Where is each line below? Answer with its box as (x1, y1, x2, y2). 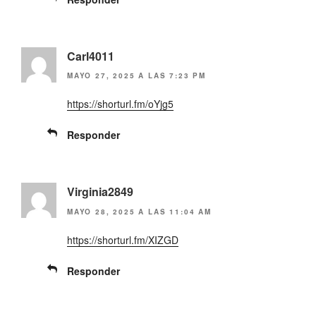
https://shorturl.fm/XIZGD (67, 232, 178, 247)
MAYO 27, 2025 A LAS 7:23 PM (67, 71, 207, 81)
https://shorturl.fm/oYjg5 (67, 97, 174, 111)
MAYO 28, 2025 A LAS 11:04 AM (67, 206, 212, 217)
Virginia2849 (67, 183, 133, 200)
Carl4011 (67, 47, 114, 64)
